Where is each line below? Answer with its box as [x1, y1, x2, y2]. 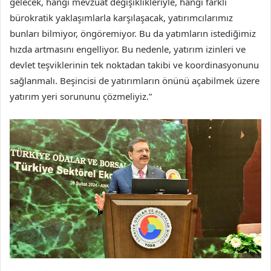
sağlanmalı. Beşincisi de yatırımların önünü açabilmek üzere [10, 74, 260, 87]
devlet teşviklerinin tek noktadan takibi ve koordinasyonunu [10, 58, 259, 71]
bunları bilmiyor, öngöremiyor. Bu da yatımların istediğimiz [10, 27, 256, 39]
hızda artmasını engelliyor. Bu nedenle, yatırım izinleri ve [10, 42, 246, 55]
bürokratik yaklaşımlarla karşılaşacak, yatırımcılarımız [10, 11, 233, 24]
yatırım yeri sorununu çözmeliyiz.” [10, 90, 152, 102]
